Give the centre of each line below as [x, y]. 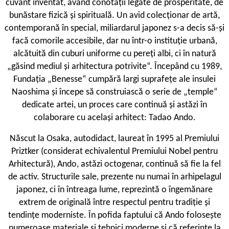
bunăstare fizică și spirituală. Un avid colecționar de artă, [114, 16]
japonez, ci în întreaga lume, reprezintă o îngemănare [114, 190]
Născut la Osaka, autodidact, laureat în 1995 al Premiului [114, 139]
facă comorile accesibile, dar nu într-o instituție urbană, [114, 41]
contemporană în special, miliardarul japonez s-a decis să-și [114, 29]
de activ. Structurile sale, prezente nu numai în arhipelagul [114, 177]
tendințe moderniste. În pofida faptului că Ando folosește [114, 216]
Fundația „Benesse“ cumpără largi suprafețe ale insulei [114, 80]
